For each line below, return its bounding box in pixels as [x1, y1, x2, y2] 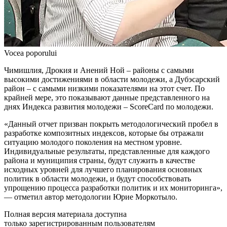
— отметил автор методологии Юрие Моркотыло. [4, 192, 177, 201]
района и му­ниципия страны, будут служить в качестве [4, 156, 195, 165]
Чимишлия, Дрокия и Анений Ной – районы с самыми [4, 65, 194, 74]
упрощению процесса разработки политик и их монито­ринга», [4, 183, 222, 192]
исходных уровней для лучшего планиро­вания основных [4, 165, 202, 174]
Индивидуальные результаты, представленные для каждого [4, 146, 210, 156]
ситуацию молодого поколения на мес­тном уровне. [4, 137, 182, 146]
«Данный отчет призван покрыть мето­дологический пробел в [4, 119, 218, 128]
